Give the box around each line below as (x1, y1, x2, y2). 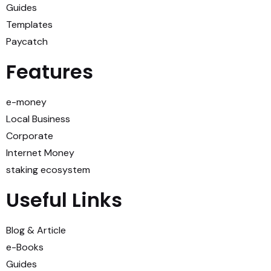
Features (6, 58, 93, 85)
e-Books (6, 241, 44, 253)
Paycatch (6, 35, 48, 48)
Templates (6, 18, 53, 31)
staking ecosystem (6, 163, 90, 176)
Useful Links (6, 186, 122, 214)
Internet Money (6, 146, 74, 159)
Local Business (6, 113, 70, 125)
